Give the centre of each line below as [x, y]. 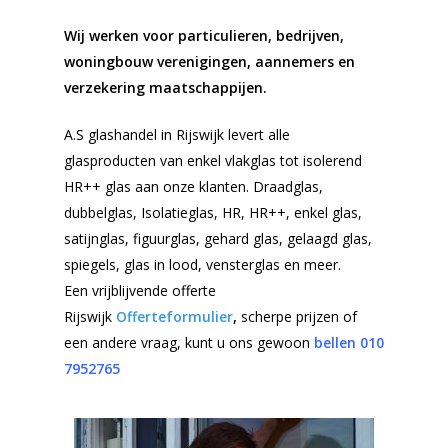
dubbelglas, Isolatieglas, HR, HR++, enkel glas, [213, 212]
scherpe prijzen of [297, 316]
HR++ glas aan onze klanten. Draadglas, [193, 186]
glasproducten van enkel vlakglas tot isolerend [213, 160]
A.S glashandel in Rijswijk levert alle [177, 134]
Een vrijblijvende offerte [140, 290]
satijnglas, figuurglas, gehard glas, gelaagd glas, [218, 238]
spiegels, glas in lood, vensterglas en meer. [202, 264]
